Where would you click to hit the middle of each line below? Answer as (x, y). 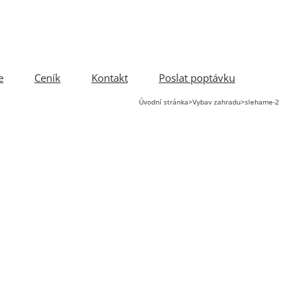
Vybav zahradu (217, 102)
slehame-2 (262, 102)
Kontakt (110, 78)
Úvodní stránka (164, 102)
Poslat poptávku (197, 78)
